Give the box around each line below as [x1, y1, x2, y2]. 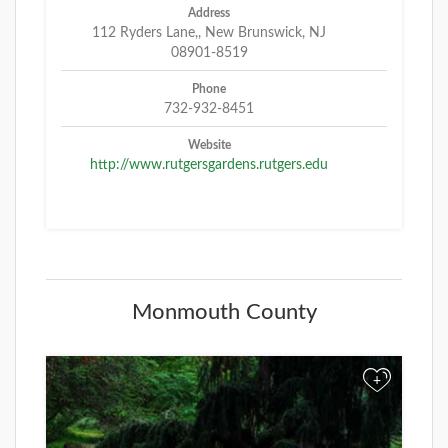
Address [188, 6, 230, 19]
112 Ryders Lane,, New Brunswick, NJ [92, 25, 326, 40]
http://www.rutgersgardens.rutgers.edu [90, 157, 328, 172]
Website [187, 138, 231, 151]
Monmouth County [131, 300, 317, 323]
